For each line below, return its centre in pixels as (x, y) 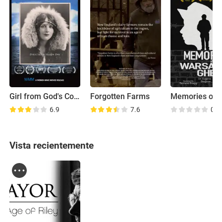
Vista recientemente (52, 145)
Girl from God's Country (77, 96)
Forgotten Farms (120, 96)
